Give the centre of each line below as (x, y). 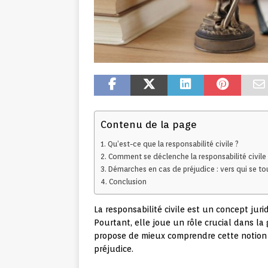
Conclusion (127, 182)
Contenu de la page (149, 125)
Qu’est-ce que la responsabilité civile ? (173, 144)
